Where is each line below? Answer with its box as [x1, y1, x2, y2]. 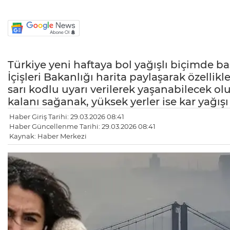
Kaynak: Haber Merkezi [9, 132, 87, 141]
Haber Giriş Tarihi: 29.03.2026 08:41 [9, 112, 124, 121]
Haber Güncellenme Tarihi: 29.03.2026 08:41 [9, 122, 156, 131]
